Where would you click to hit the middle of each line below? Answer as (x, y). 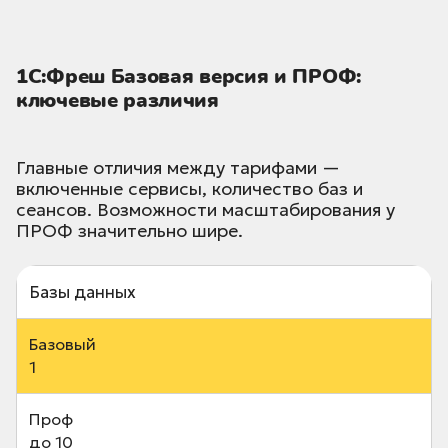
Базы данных (82, 292)
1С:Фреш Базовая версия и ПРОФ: (189, 77)
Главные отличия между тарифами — (178, 168)
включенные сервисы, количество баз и (189, 189)
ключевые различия (117, 101)
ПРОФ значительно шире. (129, 231)
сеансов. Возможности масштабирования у (205, 210)
